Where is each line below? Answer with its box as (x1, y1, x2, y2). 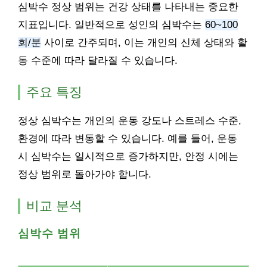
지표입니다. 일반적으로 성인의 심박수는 (18, 19, 205, 30)
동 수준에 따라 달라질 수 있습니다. (18, 55, 178, 66)
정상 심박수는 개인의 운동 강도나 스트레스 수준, (18, 115, 241, 126)
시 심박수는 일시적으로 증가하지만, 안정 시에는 (18, 151, 238, 162)
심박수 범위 (18, 227, 81, 240)
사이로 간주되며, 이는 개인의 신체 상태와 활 (41, 37, 247, 48)
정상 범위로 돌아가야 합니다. (18, 169, 151, 180)
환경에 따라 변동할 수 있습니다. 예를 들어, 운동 (18, 133, 237, 144)
